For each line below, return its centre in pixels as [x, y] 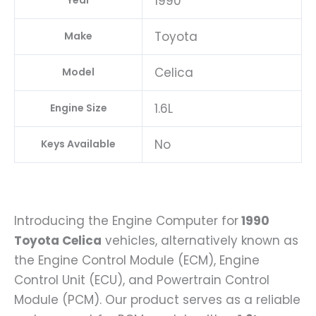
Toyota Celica [58, 241]
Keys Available [78, 144]
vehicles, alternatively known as [200, 241]
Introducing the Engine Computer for [126, 221]
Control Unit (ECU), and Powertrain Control [142, 280]
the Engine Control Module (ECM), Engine [137, 261]
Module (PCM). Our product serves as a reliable [157, 300]
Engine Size [78, 108]
